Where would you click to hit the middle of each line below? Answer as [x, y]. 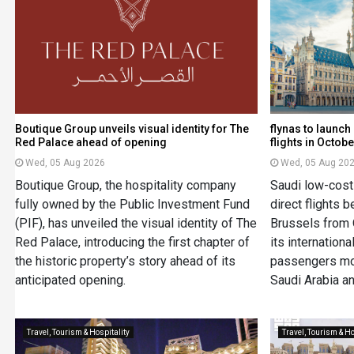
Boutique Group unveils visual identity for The [132, 128]
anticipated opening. [70, 280]
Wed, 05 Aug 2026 [65, 162]
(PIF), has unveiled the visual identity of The [136, 223]
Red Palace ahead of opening [90, 142]
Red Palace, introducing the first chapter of [132, 242]
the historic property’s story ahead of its [125, 261]
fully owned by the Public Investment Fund [132, 204]
